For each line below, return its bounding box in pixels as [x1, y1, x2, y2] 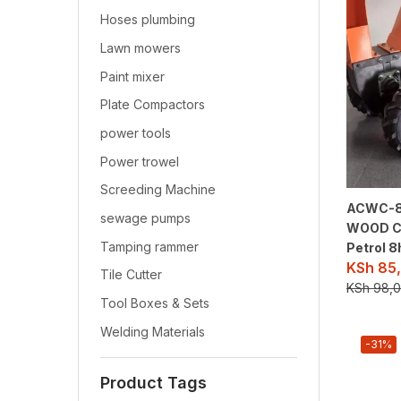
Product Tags [100, 372, 207, 392]
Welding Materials [100, 323, 205, 339]
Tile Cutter [100, 267, 162, 283]
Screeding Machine [100, 182, 216, 198]
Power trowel [100, 153, 179, 169]
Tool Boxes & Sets [100, 295, 209, 311]
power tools [100, 125, 171, 141]
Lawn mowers [100, 40, 181, 56]
